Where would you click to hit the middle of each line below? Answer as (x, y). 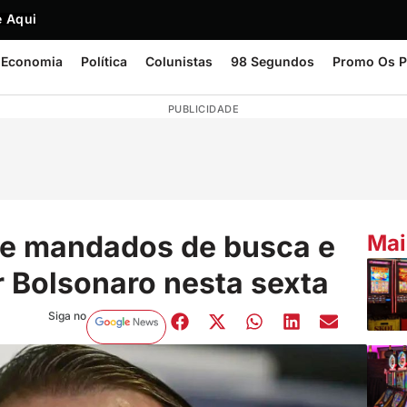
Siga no (67, 315)
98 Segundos (273, 61)
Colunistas (179, 61)
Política (104, 61)
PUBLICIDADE (203, 109)
